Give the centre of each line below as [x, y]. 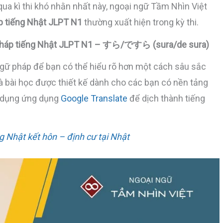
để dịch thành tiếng [166, 99]
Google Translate [94, 99]
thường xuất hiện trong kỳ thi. [140, 22]
